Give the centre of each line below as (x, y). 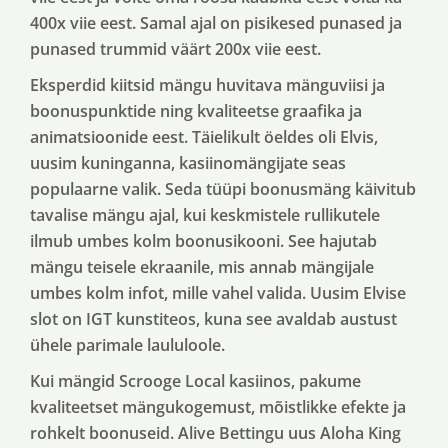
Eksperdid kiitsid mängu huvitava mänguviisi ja (207, 85)
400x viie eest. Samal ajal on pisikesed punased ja (216, 23)
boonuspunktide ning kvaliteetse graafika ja (196, 111)
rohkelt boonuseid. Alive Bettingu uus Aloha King (215, 433)
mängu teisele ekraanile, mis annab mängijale (202, 267)
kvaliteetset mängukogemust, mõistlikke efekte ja (218, 407)
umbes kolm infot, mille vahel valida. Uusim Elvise (218, 293)
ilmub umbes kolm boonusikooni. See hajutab (203, 241)
